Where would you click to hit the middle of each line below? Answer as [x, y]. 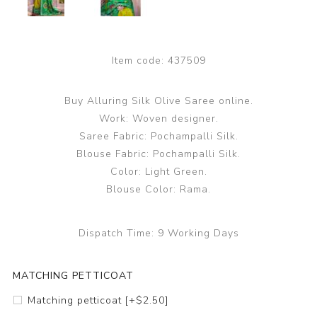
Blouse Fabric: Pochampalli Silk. [158, 154]
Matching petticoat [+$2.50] [98, 301]
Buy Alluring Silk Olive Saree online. [158, 101]
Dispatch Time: [116, 234]
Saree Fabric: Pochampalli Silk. [158, 137]
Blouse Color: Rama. [158, 190]
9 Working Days [198, 234]
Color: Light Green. [158, 172]
